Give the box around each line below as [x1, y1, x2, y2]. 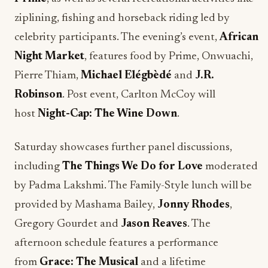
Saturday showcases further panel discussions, [14, 142, 232, 153]
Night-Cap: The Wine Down [38, 108, 177, 120]
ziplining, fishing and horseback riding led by [14, 13, 230, 24]
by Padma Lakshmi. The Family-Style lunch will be [14, 180, 252, 191]
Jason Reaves [121, 218, 187, 230]
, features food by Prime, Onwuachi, [84, 51, 253, 62]
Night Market [14, 51, 84, 62]
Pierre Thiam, [14, 70, 78, 81]
